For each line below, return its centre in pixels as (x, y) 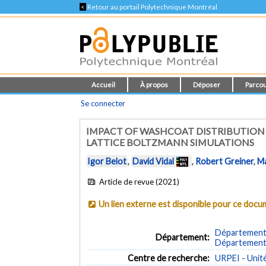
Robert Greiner (225, 161)
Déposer (207, 85)
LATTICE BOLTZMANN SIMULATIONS (170, 142)
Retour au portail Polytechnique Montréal (152, 7)
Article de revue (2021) (138, 181)
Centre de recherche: (168, 258)
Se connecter (103, 103)
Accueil (104, 85)
